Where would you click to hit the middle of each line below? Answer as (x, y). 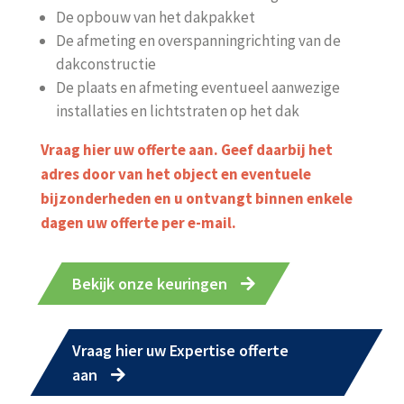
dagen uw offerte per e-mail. (138, 223)
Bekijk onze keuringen (149, 284)
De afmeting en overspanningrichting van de (198, 41)
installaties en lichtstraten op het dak (177, 111)
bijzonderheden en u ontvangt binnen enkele (196, 198)
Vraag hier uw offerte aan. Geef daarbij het (186, 150)
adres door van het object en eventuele (175, 174)
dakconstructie (106, 64)
